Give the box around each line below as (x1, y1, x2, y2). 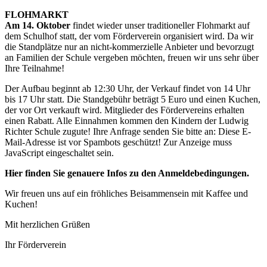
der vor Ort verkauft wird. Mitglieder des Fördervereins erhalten (5, 105, 244, 115)
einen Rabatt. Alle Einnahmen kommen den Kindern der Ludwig (5, 116, 249, 126)
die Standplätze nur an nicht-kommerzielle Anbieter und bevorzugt (5, 42, 254, 52)
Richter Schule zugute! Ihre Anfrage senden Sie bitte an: (5, 126, 218, 136)
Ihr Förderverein (5, 240, 66, 250)
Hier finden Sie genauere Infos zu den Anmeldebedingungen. (5, 168, 249, 178)
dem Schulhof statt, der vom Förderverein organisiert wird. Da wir (5, 31, 253, 41)
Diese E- (218, 126, 251, 136)
